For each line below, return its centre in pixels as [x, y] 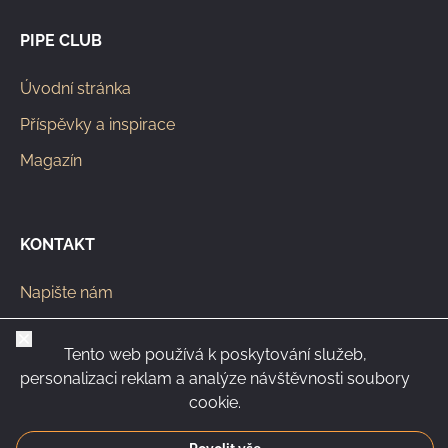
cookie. [215, 402]
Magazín [51, 160]
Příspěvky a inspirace [97, 124]
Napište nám [66, 292]
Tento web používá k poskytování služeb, [215, 354]
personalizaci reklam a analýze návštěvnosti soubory [215, 378]
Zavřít [44, 341]
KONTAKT [57, 244]
